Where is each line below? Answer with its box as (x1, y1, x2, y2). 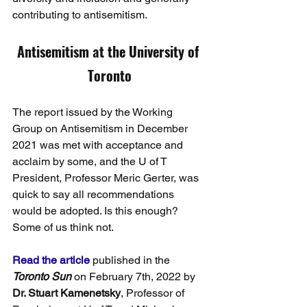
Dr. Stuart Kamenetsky (12, 286, 121, 299)
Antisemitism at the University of (17, 41, 202, 62)
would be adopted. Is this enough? (12, 204, 181, 217)
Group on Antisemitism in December (12, 122, 191, 135)
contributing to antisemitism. (12, 8, 147, 21)
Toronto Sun (12, 270, 71, 283)
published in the (93, 254, 170, 267)
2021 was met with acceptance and (12, 138, 186, 151)
